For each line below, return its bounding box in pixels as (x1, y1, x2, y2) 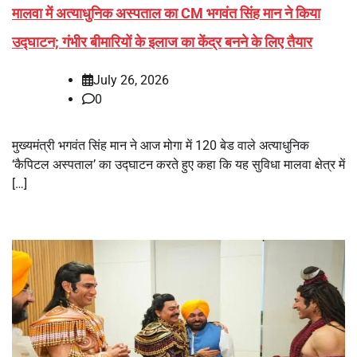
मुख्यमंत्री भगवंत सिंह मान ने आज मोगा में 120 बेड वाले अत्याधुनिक (12, 137, 309, 153)
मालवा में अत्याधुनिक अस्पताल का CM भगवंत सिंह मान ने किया (12, 4, 320, 22)
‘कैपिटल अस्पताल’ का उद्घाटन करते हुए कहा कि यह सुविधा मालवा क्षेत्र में (12, 156, 345, 172)
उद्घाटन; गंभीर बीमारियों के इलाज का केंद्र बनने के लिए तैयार (12, 33, 312, 50)
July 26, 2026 (93, 72, 169, 88)
